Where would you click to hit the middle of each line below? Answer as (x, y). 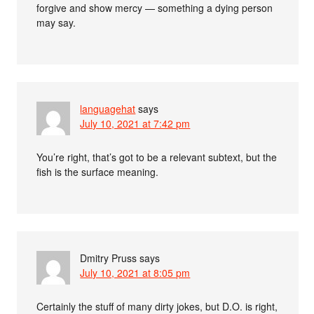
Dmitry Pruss (109, 258)
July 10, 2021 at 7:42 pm (135, 123)
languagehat (108, 108)
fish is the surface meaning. (98, 171)
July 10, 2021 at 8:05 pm (135, 272)
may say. (56, 22)
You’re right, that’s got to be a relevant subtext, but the (157, 157)
